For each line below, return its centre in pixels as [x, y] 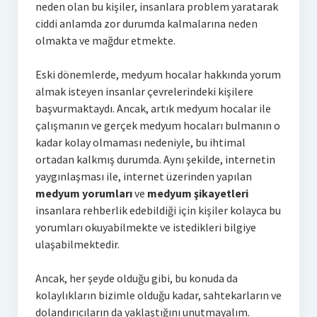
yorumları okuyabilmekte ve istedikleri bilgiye [145, 227]
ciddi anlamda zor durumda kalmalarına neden [146, 23]
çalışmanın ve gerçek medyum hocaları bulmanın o [157, 125]
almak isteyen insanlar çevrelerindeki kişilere [144, 91]
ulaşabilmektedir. [77, 244]
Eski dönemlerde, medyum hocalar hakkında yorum [158, 74]
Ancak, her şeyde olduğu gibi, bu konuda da [136, 278]
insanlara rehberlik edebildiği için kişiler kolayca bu [158, 210]
